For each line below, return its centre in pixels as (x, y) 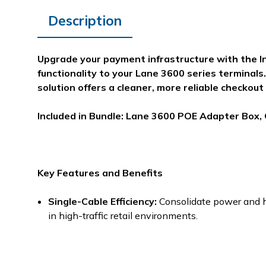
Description (85, 20)
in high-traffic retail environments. (123, 216)
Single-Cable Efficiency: (103, 201)
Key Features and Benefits (100, 173)
